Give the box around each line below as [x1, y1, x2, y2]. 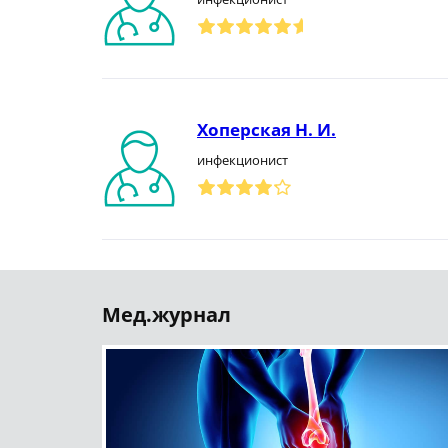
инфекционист [197, 151, 288, 169]
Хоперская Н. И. [197, 118, 336, 141]
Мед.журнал [102, 301, 231, 328]
